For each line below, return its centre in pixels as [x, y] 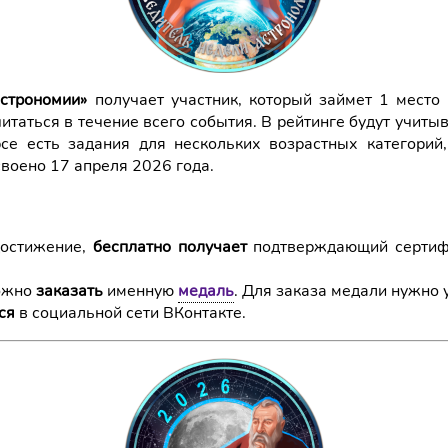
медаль [206, 291]
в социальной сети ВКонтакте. [130, 313]
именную [142, 291]
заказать [71, 291]
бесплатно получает [169, 247]
